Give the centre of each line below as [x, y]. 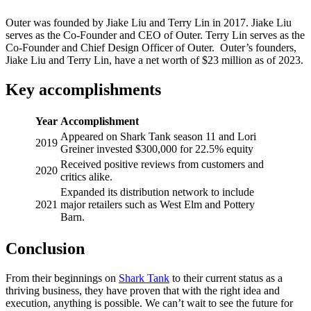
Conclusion [45, 248]
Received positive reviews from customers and [162, 164]
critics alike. [86, 176]
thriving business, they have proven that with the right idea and [143, 290]
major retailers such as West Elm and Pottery [158, 204]
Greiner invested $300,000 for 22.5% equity [157, 149]
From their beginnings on [62, 278]
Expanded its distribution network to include [157, 192]
